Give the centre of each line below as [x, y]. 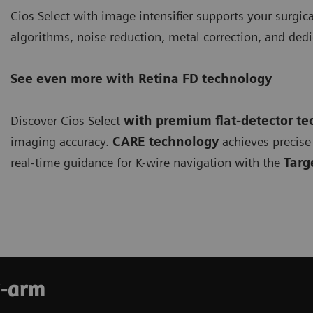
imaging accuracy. [61, 141]
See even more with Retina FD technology [143, 78]
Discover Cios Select [67, 120]
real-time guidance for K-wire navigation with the [147, 162]
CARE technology [166, 141]
